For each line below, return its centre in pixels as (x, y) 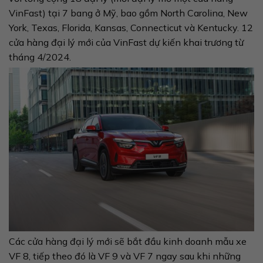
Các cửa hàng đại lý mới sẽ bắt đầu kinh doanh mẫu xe (128, 241)
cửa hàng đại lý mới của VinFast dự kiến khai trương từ (126, 42)
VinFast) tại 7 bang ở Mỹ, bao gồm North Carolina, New (128, 13)
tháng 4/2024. (40, 57)
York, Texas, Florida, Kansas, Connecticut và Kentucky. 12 (131, 27)
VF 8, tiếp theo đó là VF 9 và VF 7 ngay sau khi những (125, 256)
